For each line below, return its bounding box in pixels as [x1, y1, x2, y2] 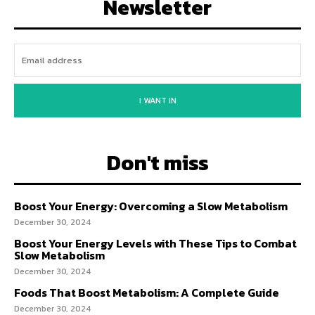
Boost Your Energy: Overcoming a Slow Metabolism [14, 198, 288, 214]
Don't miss [106, 147, 209, 179]
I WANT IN [139, 94, 176, 107]
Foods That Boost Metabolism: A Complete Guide [14, 284, 279, 301]
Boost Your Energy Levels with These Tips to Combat [14, 235, 297, 252]
